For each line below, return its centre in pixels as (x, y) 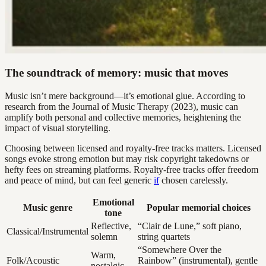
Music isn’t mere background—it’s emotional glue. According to (125, 96)
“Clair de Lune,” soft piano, (190, 226)
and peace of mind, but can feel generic (79, 180)
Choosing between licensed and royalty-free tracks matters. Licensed (133, 148)
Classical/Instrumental (47, 232)
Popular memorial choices (199, 208)
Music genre (47, 208)
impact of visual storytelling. (58, 128)
